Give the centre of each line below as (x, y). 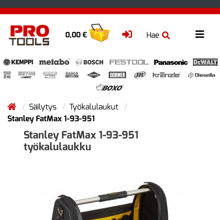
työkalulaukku (57, 147)
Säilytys (44, 107)
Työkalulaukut (95, 107)
